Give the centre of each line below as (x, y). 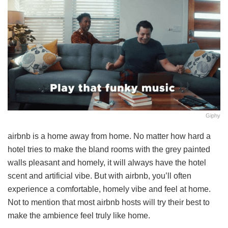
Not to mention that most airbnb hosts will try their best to (109, 203)
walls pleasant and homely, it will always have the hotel (107, 163)
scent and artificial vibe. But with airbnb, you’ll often (99, 176)
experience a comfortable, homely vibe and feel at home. (109, 189)
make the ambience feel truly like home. (79, 216)
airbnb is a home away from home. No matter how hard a (109, 136)
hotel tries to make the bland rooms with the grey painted (109, 150)
